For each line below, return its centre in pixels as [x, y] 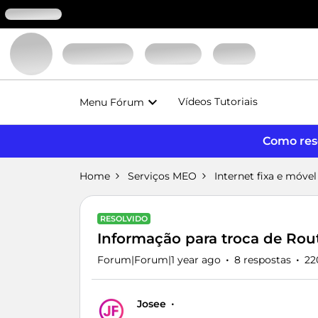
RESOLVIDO [124, 219]
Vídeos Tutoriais [218, 102]
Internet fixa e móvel [265, 176]
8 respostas [263, 260]
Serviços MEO [162, 176]
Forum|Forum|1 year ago [159, 260]
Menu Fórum [112, 102]
